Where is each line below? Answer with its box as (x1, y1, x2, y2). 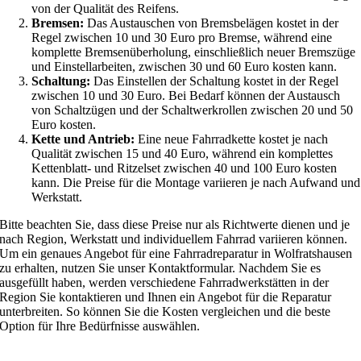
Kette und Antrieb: (31, 131, 135, 146)
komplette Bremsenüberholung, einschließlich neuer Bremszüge (31, 44, 356, 59)
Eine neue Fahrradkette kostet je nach (135, 131, 329, 146)
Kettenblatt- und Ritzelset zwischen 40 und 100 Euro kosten (31, 160, 338, 175)
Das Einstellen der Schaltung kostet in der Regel (90, 73, 339, 88)
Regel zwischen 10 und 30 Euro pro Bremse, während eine (31, 30, 333, 44)
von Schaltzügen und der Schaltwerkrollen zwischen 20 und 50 (31, 102, 354, 117)
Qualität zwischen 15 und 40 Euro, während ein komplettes (31, 146, 334, 160)
